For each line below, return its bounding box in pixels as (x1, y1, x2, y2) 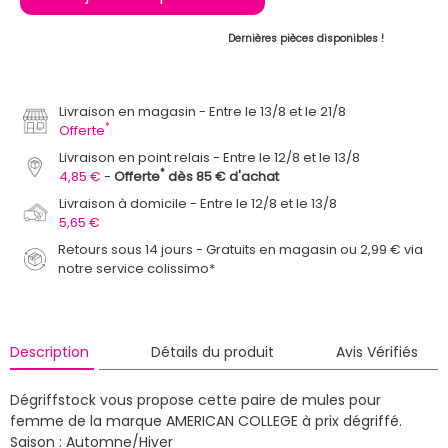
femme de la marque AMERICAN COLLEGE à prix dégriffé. (10, 410, 402, 431)
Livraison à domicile (59, 193, 188, 213)
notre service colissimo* (58, 258, 216, 278)
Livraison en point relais (59, 147, 211, 167)
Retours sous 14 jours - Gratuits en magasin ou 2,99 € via (58, 239, 424, 259)
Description (9, 341, 89, 362)
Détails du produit (150, 341, 274, 362)
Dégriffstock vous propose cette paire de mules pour (10, 389, 381, 410)
